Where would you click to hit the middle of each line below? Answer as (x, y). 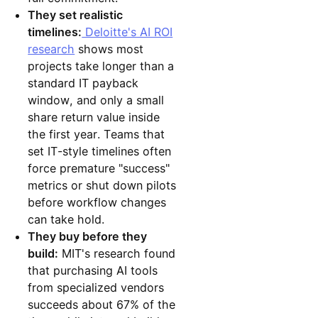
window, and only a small (96, 100)
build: (43, 253)
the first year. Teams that (97, 134)
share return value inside (94, 117)
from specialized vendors (96, 287)
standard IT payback (83, 83)
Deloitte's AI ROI (127, 32)
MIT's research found (117, 253)
